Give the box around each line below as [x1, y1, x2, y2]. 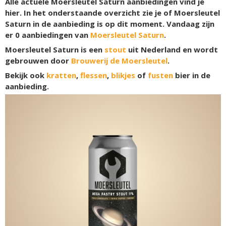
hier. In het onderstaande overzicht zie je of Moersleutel [5, 8, 220, 18]
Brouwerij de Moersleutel [71, 55, 167, 66]
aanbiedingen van [20, 30, 90, 40]
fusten [148, 70, 173, 80]
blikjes [111, 70, 135, 80]
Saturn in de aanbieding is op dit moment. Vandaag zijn [5, 19, 214, 29]
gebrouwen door [5, 55, 71, 66]
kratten [46, 70, 76, 80]
